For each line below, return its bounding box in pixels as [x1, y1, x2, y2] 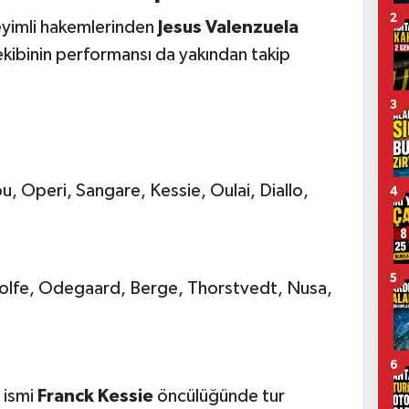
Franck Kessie [37, 387, 153, 406]
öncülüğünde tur [152, 387, 285, 406]
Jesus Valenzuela [157, 18, 299, 37]
